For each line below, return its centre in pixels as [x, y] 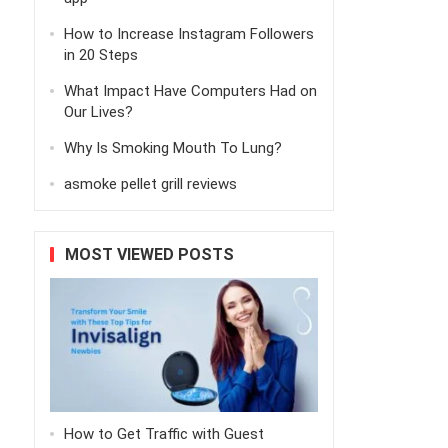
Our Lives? [98, 112]
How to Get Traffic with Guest [163, 434]
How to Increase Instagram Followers [188, 34]
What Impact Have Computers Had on [190, 91]
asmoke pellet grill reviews [150, 184]
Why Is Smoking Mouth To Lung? [172, 148]
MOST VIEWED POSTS [149, 255]
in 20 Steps [100, 55]
